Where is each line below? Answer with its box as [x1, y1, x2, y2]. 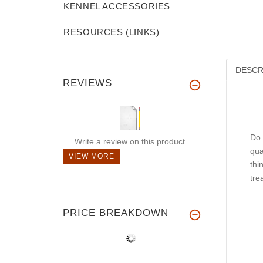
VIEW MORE [69, 151, 114, 160]
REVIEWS [63, 77, 112, 89]
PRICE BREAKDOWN [63, 207, 168, 218]
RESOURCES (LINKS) [63, 26, 160, 37]
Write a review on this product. [74, 136, 187, 146]
